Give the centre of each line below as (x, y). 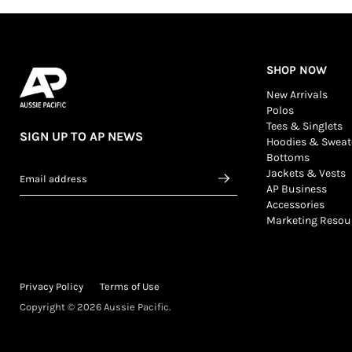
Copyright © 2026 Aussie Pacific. (95, 306)
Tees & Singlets (305, 126)
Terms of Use (130, 286)
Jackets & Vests (306, 173)
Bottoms (288, 157)
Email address (53, 178)
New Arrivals (297, 94)
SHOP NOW (297, 70)
